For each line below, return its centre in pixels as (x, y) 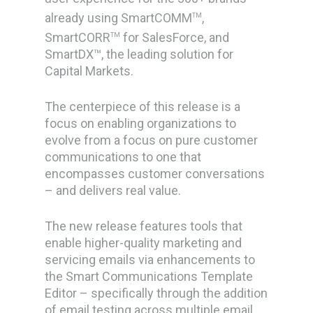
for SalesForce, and (175, 37)
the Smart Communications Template (149, 276)
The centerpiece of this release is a (143, 107)
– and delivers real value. (113, 190)
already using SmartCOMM (119, 18)
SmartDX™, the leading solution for (139, 54)
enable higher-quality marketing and (144, 243)
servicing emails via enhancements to (150, 260)
